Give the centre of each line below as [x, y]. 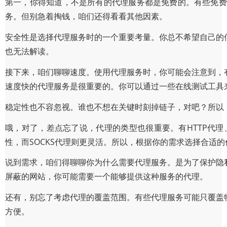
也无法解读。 [29, 51]
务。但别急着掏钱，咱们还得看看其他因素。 [86, 16]
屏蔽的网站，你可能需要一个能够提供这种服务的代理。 [106, 177]
